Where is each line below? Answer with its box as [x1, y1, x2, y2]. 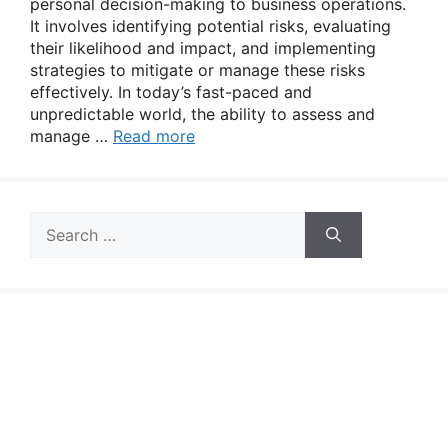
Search [29, 212, 81, 232]
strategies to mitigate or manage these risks [30, 60, 365, 80]
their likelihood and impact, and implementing [30, 38, 376, 58]
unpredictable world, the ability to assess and [30, 104, 375, 124]
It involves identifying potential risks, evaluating [30, 16, 391, 36]
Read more [113, 126, 195, 146]
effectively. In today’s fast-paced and [30, 82, 312, 102]
